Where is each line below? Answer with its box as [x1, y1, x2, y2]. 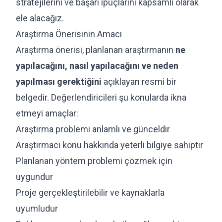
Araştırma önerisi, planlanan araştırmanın [16, 44, 175, 55]
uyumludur [16, 203, 58, 214]
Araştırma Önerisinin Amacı [16, 28, 122, 39]
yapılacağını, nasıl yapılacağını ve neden [16, 60, 178, 71]
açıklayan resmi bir [102, 76, 176, 87]
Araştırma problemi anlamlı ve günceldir [16, 123, 170, 134]
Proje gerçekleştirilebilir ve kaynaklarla [16, 187, 165, 198]
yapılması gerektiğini [16, 76, 102, 87]
